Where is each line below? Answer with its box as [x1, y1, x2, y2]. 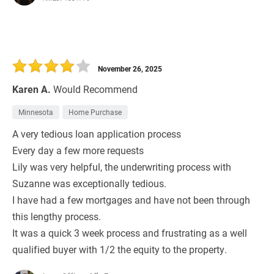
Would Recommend [53, 83, 138, 96]
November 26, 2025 [98, 64, 162, 74]
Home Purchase [68, 107, 122, 117]
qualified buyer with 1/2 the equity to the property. [12, 243, 227, 256]
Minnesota [18, 107, 53, 117]
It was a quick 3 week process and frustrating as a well [12, 226, 247, 240]
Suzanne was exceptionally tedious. [12, 177, 166, 190]
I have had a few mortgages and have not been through [12, 193, 250, 207]
